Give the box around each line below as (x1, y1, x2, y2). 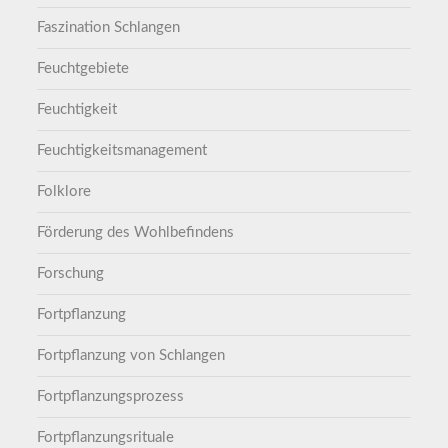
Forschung (37, 266, 105, 282)
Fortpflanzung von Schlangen (37, 348, 226, 364)
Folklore (37, 184, 92, 200)
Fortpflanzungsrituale (37, 430, 175, 446)
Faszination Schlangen (37, 20, 181, 36)
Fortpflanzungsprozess (37, 389, 185, 405)
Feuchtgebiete (37, 61, 130, 77)
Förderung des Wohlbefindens (37, 225, 235, 241)
